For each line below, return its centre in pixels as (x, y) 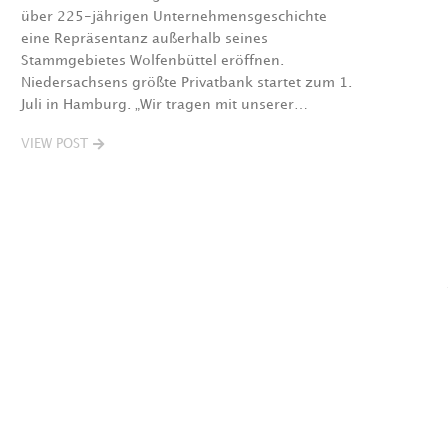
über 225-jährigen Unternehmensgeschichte (173, 16)
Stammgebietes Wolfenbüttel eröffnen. (152, 60)
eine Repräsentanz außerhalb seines (144, 38)
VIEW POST (54, 144)
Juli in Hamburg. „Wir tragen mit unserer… (164, 104)
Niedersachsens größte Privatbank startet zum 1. (186, 82)
